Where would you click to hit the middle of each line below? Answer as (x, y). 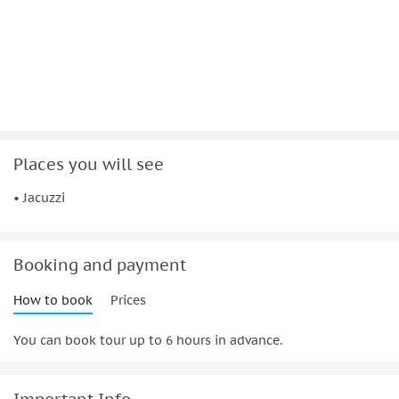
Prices (128, 301)
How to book (53, 301)
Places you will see (89, 165)
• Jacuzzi (39, 198)
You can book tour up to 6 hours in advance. (148, 341)
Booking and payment (100, 265)
